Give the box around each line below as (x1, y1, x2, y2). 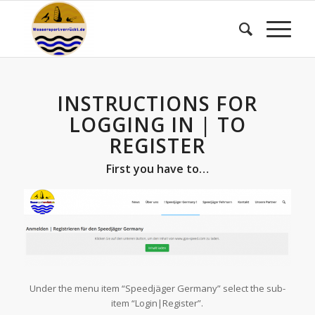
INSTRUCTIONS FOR (57, 90, 258, 117)
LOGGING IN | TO (68, 111, 246, 138)
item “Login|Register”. (111, 297, 204, 310)
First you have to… (105, 161, 209, 176)
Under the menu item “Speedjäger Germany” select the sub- (29, 282, 285, 295)
